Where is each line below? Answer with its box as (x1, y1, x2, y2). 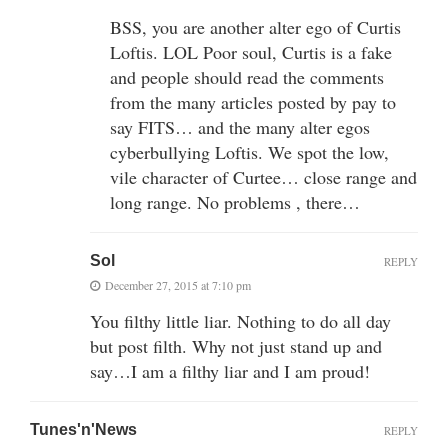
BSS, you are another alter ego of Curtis (110, 14, 401, 39)
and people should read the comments (110, 64, 384, 89)
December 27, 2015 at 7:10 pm (105, 276, 251, 293)
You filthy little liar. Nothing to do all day (90, 308, 391, 333)
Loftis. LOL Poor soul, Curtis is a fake (110, 39, 392, 64)
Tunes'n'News (30, 420, 137, 438)
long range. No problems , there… (110, 189, 360, 214)
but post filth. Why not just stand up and (90, 333, 382, 358)
